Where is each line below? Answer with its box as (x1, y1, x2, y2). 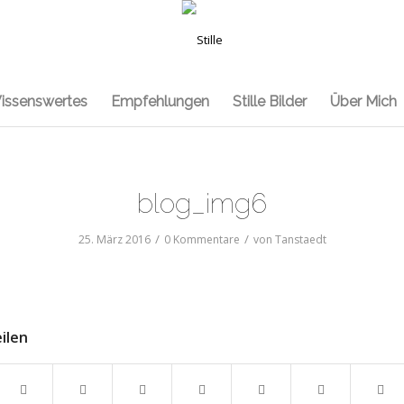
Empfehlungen (111, 93, 209, 110)
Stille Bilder (233, 93, 307, 110)
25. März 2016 (78, 232, 151, 247)
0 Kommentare (163, 232, 240, 247)
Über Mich (330, 93, 397, 110)
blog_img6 (137, 188, 267, 219)
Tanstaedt (274, 232, 326, 247)
